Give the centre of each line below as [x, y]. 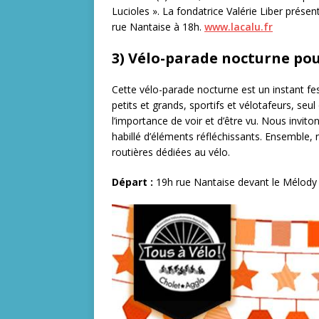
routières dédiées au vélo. [171, 152]
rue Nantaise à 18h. [158, 26]
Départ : [132, 182]
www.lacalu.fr [239, 26]
